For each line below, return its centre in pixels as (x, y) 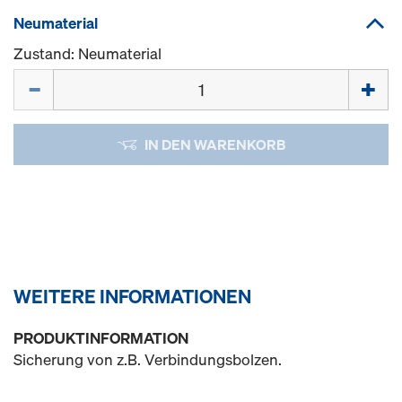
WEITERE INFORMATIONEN (132, 296)
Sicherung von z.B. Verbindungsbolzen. (148, 359)
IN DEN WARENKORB (214, 144)
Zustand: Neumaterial (87, 53)
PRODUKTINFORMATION (101, 338)
